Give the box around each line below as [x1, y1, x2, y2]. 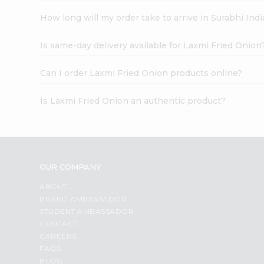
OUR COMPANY [39, 161, 102, 171]
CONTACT [39, 219, 78, 228]
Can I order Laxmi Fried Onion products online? [40, 67, 243, 78]
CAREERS [39, 231, 77, 240]
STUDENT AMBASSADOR [39, 206, 134, 216]
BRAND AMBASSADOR [39, 194, 127, 203]
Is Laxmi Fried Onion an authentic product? [40, 95, 226, 106]
